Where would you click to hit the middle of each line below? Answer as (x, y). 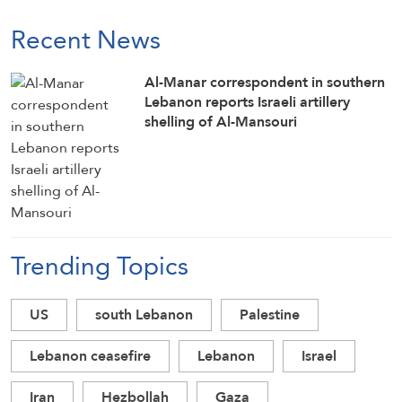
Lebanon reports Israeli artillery (248, 101)
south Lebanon (144, 314)
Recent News (86, 39)
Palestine (270, 314)
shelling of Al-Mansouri (221, 121)
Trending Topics (100, 265)
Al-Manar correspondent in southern (265, 82)
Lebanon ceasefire (90, 355)
